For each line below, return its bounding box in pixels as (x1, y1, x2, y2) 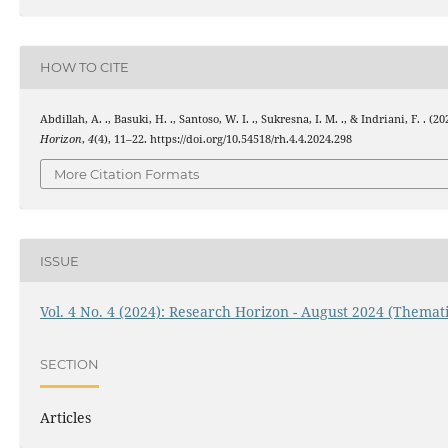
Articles (39, 408, 91, 428)
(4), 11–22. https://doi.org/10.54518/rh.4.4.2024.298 (93, 131, 352, 146)
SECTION (39, 355, 99, 372)
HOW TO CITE (39, 59, 129, 76)
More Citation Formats (54, 166, 199, 183)
